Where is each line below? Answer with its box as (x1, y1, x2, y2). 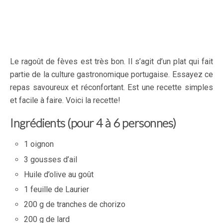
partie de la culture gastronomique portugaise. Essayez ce (10, 70, 213, 80)
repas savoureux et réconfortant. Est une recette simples (10, 83, 213, 93)
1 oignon (24, 139, 54, 149)
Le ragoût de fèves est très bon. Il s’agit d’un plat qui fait (10, 57, 213, 67)
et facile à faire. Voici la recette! (10, 96, 120, 106)
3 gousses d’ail (24, 154, 78, 164)
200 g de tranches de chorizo (24, 200, 126, 210)
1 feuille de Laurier (24, 184, 90, 194)
